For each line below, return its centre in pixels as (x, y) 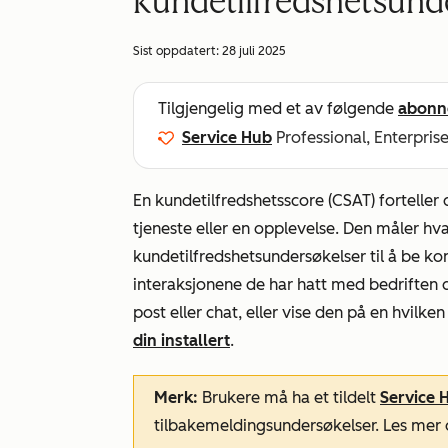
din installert (181, 340)
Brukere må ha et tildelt (289, 397)
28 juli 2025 (254, 51)
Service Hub (227, 137)
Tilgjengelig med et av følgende (278, 108)
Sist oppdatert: (177, 51)
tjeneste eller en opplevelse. (236, 228)
